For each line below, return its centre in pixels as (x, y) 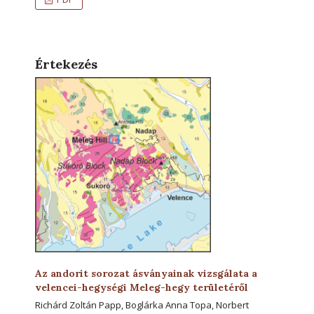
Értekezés (66, 64)
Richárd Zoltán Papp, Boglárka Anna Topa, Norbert (142, 305)
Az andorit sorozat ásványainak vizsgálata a (146, 273)
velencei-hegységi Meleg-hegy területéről (142, 287)
